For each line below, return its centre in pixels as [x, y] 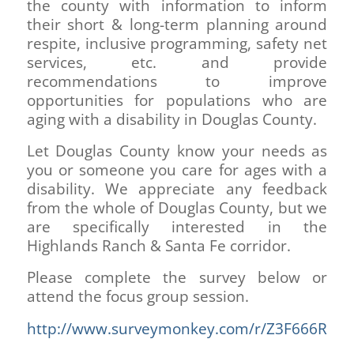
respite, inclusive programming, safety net [177, 44]
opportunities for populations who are [177, 101]
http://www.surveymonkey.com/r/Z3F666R [177, 328]
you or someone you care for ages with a [177, 170]
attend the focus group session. [137, 297]
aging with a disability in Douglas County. [171, 120]
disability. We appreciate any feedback [177, 189]
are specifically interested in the [177, 227]
